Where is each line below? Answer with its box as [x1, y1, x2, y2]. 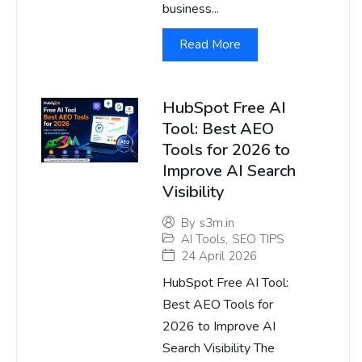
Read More [179, 36, 241, 53]
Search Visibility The [162, 339, 275, 358]
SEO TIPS [232, 231, 284, 248]
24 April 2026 [181, 248, 257, 265]
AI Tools [181, 231, 225, 248]
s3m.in [200, 215, 234, 232]
